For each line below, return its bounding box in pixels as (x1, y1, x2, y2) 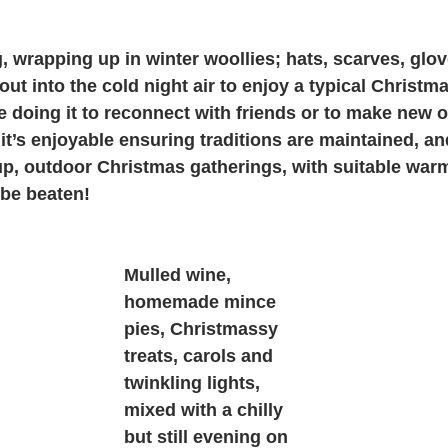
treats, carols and (124, 345, 278, 366)
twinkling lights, (124, 372, 265, 393)
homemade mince (124, 291, 281, 312)
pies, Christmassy (124, 318, 283, 339)
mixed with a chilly (124, 399, 288, 420)
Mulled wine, (124, 264, 236, 285)
